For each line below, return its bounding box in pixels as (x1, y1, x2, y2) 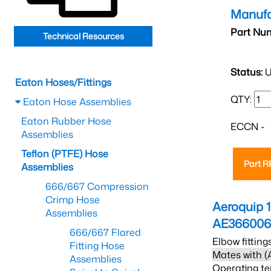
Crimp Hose (45, 193, 100, 206)
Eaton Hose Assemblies (21, 95, 131, 108)
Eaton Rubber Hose (21, 114, 111, 128)
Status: (230, 65, 263, 79)
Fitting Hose (70, 239, 125, 252)
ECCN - (230, 120, 264, 133)
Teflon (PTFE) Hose (21, 147, 108, 160)
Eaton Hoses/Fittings (15, 76, 111, 89)
